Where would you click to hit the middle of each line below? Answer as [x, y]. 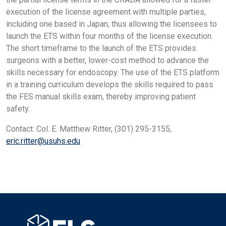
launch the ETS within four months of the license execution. [109, 36]
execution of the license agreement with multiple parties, [106, 12]
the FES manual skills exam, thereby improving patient [101, 96]
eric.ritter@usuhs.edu [43, 141]
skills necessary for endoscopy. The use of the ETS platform [113, 72]
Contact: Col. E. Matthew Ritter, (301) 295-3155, [89, 129]
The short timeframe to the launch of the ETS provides [101, 48]
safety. [18, 108]
